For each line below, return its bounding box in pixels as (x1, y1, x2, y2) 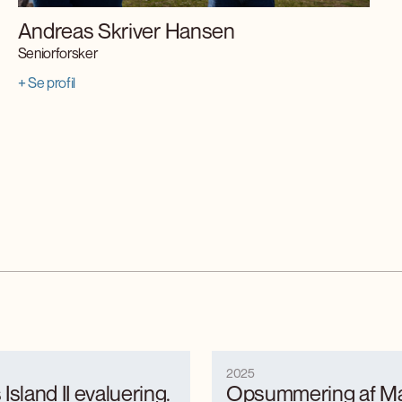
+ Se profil (17, 74, 76, 92)
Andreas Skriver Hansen (17, 18, 235, 44)
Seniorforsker (17, 44, 98, 63)
